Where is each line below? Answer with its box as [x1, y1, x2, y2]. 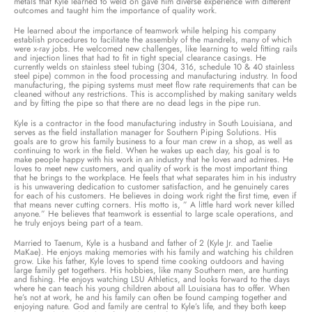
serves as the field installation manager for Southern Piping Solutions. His [14, 126, 276, 139]
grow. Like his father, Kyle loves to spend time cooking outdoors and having [14, 255, 284, 268]
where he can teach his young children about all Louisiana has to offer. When [14, 282, 290, 295]
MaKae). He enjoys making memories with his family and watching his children [14, 246, 293, 259]
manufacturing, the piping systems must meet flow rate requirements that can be [14, 79, 297, 92]
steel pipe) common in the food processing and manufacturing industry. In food [14, 70, 297, 83]
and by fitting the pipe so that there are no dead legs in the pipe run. [14, 97, 261, 110]
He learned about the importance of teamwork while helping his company [14, 24, 276, 38]
